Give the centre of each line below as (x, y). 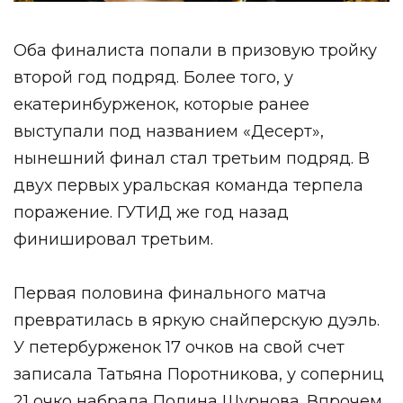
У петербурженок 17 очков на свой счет (179, 347)
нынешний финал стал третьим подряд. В (192, 158)
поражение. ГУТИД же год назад (151, 212)
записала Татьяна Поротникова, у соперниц (199, 374)
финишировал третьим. (113, 239)
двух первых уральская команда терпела (188, 185)
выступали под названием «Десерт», (169, 131)
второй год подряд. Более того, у (153, 77)
